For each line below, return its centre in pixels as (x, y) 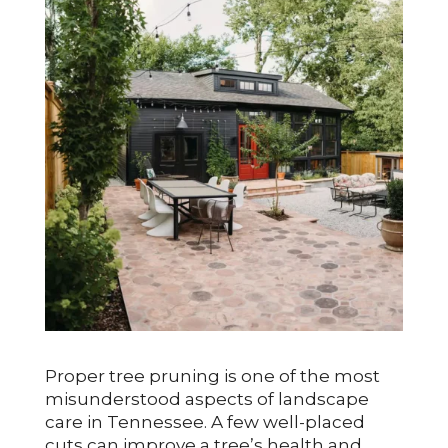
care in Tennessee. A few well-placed (204, 421)
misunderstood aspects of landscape (206, 398)
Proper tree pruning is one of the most (212, 375)
